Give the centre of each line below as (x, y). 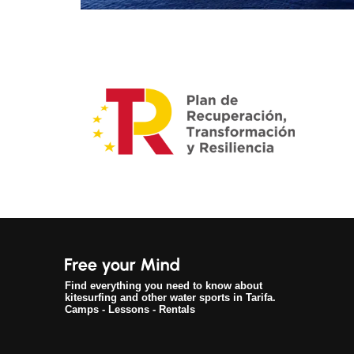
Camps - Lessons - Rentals (130, 310)
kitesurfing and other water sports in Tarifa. (170, 298)
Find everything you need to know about (164, 286)
